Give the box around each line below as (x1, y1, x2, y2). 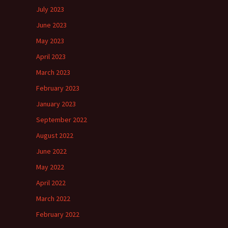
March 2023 (36, 68, 70, 77)
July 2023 (36, 5, 64, 14)
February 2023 (36, 83, 79, 93)
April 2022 (36, 178, 66, 187)
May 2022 (36, 162, 64, 172)
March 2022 (36, 194, 70, 203)
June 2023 (36, 20, 67, 30)
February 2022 (36, 210, 79, 219)
